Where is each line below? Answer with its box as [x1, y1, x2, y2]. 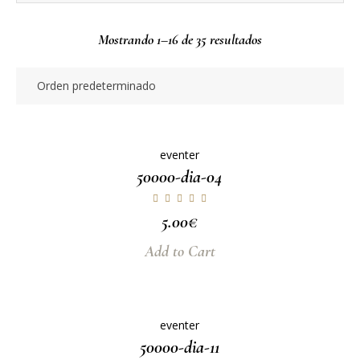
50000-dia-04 [137, 166, 223, 188]
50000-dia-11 [140, 337, 220, 358]
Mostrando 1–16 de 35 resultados [98, 31, 262, 49]
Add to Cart [144, 242, 215, 262]
